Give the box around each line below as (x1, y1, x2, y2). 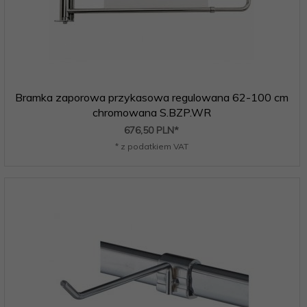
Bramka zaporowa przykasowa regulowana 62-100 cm (14, 90, 288, 104)
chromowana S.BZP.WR (92, 105, 211, 119)
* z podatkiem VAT (114, 140, 188, 151)
